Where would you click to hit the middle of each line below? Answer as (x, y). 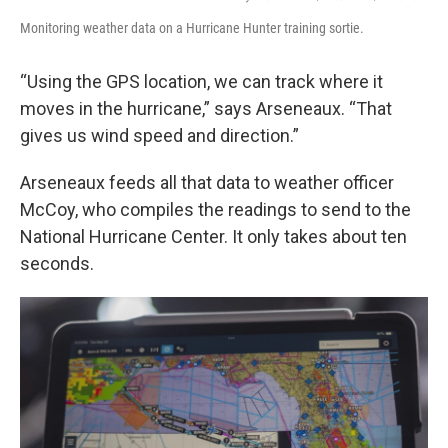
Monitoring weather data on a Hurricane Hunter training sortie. (192, 28)
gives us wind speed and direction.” (159, 135)
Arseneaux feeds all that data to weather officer (207, 182)
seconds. (57, 263)
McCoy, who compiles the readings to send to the (215, 209)
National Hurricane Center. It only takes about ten (213, 236)
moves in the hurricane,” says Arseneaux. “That (206, 108)
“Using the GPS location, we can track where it (201, 81)
